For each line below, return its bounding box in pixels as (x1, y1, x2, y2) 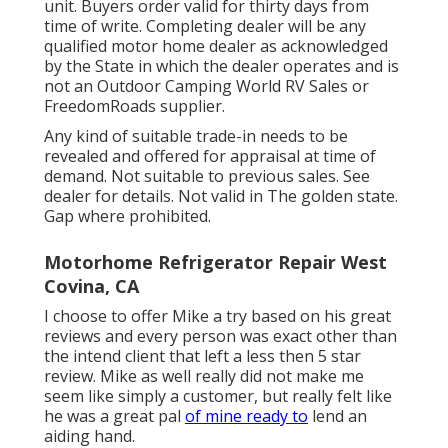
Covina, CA (44, 274, 139, 299)
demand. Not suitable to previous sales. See (44, 165, 370, 188)
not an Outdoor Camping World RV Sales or (44, 75, 369, 98)
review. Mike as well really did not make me (44, 365, 364, 388)
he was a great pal (44, 405, 185, 428)
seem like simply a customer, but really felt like (44, 385, 392, 408)
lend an (308, 405, 367, 428)
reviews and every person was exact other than (44, 325, 397, 348)
